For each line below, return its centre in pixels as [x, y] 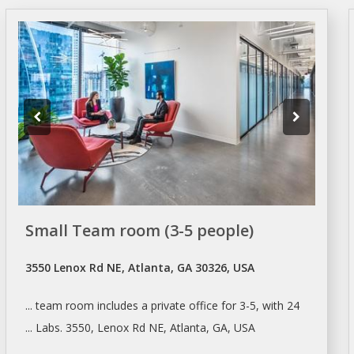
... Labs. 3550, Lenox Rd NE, [97, 327]
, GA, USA [230, 327]
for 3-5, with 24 [258, 305]
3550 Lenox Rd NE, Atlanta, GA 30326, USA [139, 267]
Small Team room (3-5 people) [139, 230]
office [203, 305]
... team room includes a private [107, 305]
